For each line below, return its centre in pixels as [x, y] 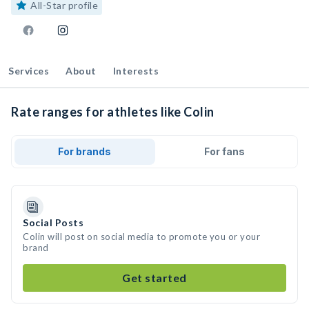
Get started [154, 278]
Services [29, 71]
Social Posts [53, 222]
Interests [136, 71]
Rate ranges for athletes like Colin [113, 112]
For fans [224, 151]
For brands [85, 151]
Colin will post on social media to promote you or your [141, 237]
